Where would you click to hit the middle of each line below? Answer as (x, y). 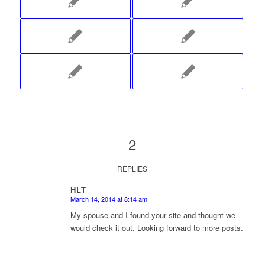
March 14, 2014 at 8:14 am (109, 199)
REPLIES (132, 169)
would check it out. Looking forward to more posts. (156, 228)
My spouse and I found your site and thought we (153, 215)
